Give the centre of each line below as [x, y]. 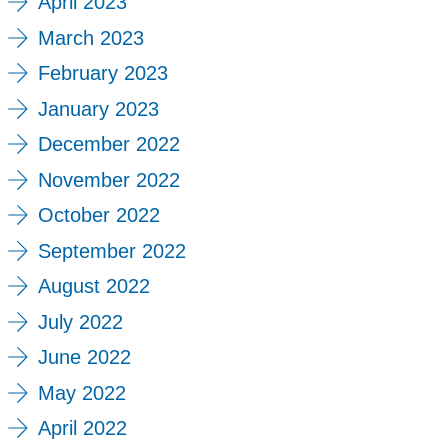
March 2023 [90, 37]
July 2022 [80, 321]
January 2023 [98, 108]
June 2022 [84, 357]
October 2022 [98, 215]
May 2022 [81, 392]
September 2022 [111, 250]
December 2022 [108, 144]
